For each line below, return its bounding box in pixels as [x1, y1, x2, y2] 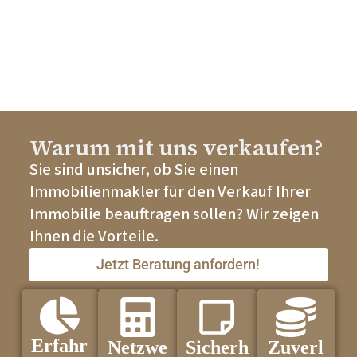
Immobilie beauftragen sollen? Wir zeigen [29, 203, 319, 226]
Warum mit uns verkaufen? [29, 132, 324, 163]
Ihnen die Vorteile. [29, 226, 159, 249]
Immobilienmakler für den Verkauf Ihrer [29, 181, 311, 204]
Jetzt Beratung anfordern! [96, 256, 261, 273]
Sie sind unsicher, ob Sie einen [29, 159, 238, 182]
